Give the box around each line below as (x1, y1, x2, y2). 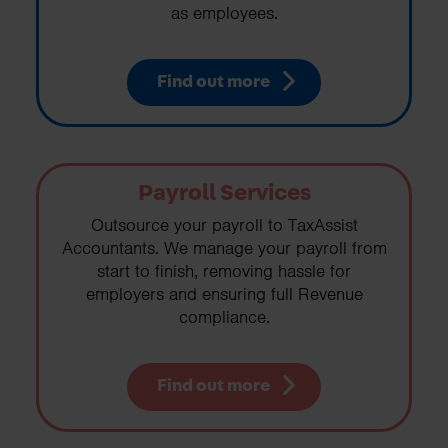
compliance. (178, 305, 270, 328)
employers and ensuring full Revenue (85, 282, 363, 305)
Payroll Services (137, 181, 311, 206)
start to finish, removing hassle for (97, 259, 351, 282)
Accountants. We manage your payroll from (61, 236, 387, 259)
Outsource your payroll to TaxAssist (90, 213, 358, 236)
